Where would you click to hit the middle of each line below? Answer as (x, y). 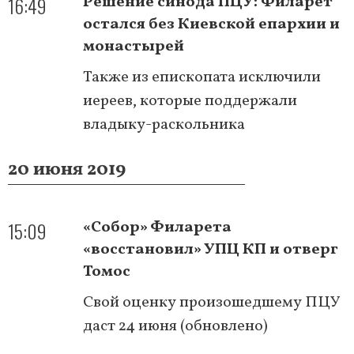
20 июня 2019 (67, 169)
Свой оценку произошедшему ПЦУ (212, 302)
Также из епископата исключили (202, 77)
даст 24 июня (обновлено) (175, 326)
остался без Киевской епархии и (211, 24)
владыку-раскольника (164, 124)
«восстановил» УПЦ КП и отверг (211, 249)
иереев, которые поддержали (190, 101)
